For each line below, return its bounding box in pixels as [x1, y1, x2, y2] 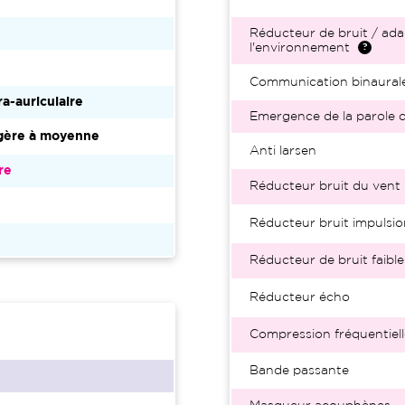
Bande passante [250, 365, 349, 376]
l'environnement [250, 42, 350, 53]
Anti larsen [250, 146, 316, 156]
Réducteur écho [250, 292, 350, 303]
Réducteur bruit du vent [250, 181, 400, 192]
